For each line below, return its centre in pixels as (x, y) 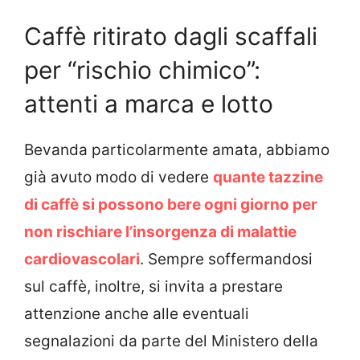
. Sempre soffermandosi (226, 259)
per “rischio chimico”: (142, 70)
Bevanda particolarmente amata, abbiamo (177, 149)
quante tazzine (268, 177)
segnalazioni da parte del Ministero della (171, 341)
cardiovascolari (82, 259)
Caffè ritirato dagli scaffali (171, 36)
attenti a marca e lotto (149, 103)
